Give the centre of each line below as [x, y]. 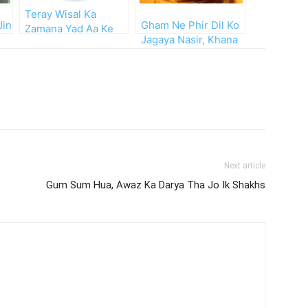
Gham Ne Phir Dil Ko [190, 25]
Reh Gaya [48, 43]
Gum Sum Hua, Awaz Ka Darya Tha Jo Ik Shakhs [156, 185]
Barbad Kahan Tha [185, 54]
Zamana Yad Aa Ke [69, 29]
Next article [245, 166]
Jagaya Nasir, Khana [189, 40]
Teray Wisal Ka [60, 14]
